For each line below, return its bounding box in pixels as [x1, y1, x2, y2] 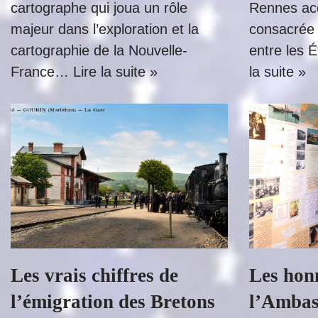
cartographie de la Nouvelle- [11, 43, 187, 58]
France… [11, 64, 73, 79]
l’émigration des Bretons [11, 291, 215, 312]
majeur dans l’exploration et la [11, 21, 199, 37]
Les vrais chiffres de [11, 265, 178, 286]
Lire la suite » [73, 64, 158, 79]
